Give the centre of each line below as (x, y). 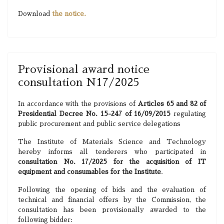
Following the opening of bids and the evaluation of (112, 190)
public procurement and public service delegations (99, 124)
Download (35, 14)
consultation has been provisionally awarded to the (112, 210)
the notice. (69, 14)
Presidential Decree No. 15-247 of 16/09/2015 (94, 114)
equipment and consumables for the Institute (89, 172)
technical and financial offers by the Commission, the (112, 200)
